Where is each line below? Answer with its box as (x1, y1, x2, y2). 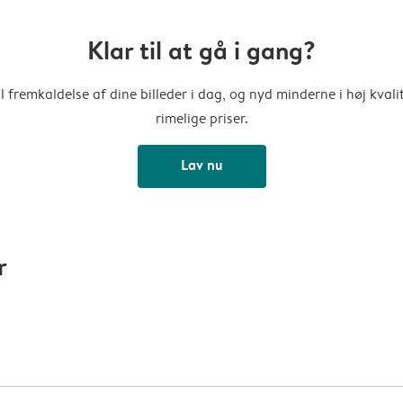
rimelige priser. (155, 109, 248, 129)
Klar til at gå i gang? (87, 33, 316, 68)
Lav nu (180, 155, 223, 175)
